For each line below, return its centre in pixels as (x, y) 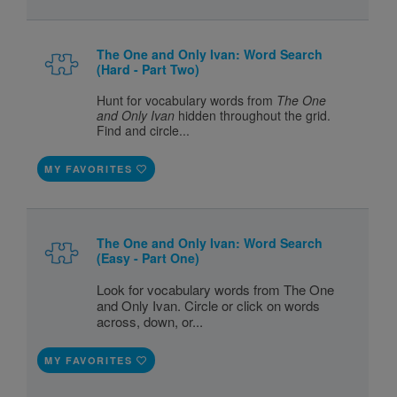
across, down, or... (150, 321)
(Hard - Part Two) (148, 69)
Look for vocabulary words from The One (216, 289)
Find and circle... (144, 130)
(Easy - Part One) (148, 257)
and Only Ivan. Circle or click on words (209, 305)
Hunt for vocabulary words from (187, 100)
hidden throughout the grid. (253, 115)
